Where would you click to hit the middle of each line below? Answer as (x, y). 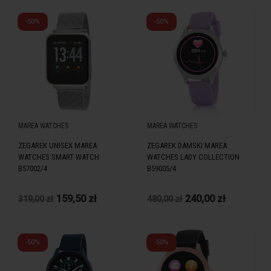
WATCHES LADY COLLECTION (193, 157)
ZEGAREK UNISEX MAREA (57, 146)
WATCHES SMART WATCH (59, 157)
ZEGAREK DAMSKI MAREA (187, 146)
